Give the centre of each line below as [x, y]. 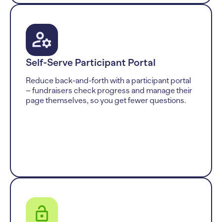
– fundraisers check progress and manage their [109, 90]
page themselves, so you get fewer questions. [106, 100]
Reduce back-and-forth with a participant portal [109, 81]
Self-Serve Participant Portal [91, 62]
